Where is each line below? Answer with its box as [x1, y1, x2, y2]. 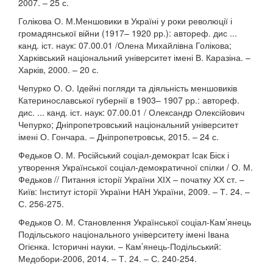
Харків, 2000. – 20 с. [18, 63, 99, 76]
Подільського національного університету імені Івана [18, 228, 229, 240]
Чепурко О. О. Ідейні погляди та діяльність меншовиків [18, 82, 237, 94]
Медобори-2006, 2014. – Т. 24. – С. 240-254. [18, 252, 197, 264]
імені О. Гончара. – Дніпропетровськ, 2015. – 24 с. [18, 130, 219, 143]
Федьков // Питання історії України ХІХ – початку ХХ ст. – [18, 173, 244, 185]
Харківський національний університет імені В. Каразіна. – [18, 51, 250, 63]
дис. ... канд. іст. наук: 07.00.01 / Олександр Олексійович [18, 106, 244, 118]
